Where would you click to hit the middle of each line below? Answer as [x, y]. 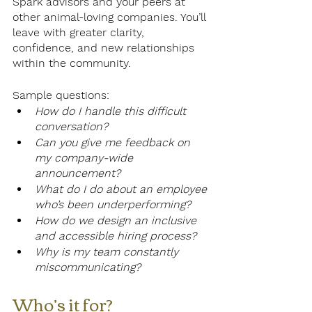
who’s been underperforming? [113, 205]
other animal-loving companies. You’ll [111, 17]
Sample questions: [61, 95]
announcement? [78, 173]
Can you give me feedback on [114, 143]
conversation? [71, 127]
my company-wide [86, 158]
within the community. [72, 63]
